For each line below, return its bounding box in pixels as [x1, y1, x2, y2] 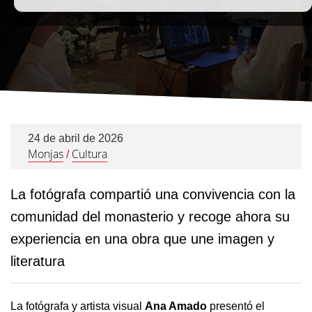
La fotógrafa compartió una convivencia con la [10, 187, 295, 202]
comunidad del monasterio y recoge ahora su [10, 209, 290, 224]
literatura [10, 253, 65, 269]
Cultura [72, 146, 107, 162]
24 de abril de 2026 [28, 132, 123, 144]
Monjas [28, 146, 63, 162]
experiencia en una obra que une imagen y [10, 231, 274, 247]
